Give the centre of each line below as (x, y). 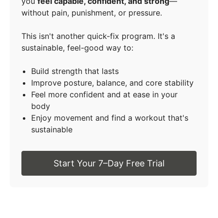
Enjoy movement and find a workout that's (110, 118)
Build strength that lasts (75, 71)
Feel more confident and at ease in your (104, 95)
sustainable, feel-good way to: (77, 48)
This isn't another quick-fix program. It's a (98, 36)
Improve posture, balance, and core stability (112, 83)
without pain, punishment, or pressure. (92, 13)
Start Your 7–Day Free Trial (109, 163)
